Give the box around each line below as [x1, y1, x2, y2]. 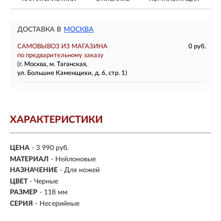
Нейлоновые [55, 155, 96, 163]
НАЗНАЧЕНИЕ [10, 167, 58, 174]
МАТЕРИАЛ [10, 155, 49, 163]
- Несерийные [35, 200, 79, 207]
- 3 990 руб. [32, 145, 69, 152]
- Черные [30, 178, 58, 185]
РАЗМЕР [10, 189, 37, 196]
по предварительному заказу [17, 52, 104, 59]
